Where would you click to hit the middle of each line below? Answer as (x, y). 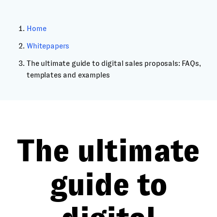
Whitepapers (48, 46)
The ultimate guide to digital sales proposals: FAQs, (114, 63)
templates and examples (68, 75)
